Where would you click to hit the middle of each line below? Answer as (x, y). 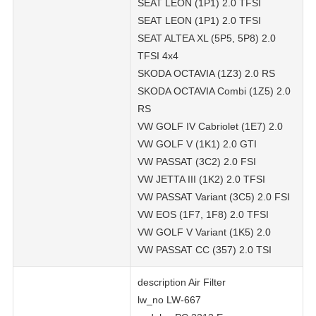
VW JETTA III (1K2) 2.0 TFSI (201, 180)
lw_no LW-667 (169, 300)
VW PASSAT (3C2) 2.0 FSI (197, 162)
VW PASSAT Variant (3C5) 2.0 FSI (214, 197)
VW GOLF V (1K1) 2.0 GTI (197, 144)
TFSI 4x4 (158, 56)
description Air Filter (182, 282)
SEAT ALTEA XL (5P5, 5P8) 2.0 (207, 38)
